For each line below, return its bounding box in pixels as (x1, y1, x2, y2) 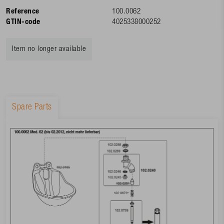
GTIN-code (6, 18, 40, 26)
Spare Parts (12, 103, 52, 112)
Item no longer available (12, 45, 86, 53)
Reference (6, 7, 39, 15)
